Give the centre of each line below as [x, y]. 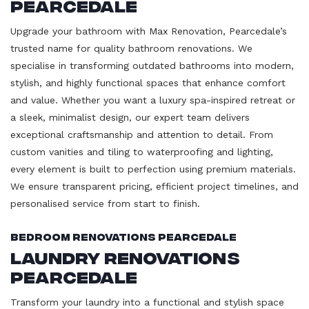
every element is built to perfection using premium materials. [153, 169]
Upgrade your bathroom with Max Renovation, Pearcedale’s [149, 31]
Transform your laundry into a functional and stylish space [147, 302]
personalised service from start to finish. [105, 203]
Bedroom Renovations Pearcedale [123, 236]
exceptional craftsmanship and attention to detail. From [142, 134]
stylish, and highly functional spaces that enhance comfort [148, 82]
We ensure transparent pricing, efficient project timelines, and [154, 186]
